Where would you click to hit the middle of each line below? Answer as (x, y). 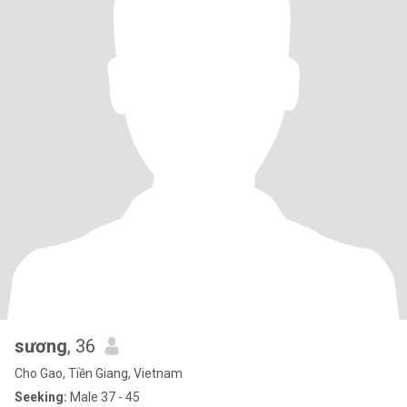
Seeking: (41, 397)
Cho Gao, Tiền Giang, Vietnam (99, 373)
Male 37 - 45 (104, 397)
